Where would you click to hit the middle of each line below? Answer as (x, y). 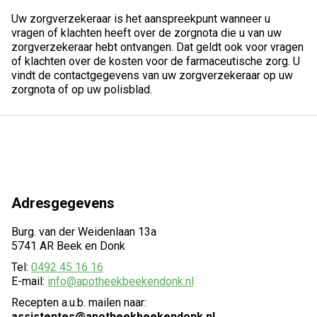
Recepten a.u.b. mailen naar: (79, 302)
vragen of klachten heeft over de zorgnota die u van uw (146, 33)
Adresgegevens (63, 203)
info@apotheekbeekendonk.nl (121, 281)
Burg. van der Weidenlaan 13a (84, 232)
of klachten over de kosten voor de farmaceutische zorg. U (156, 61)
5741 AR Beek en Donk (68, 246)
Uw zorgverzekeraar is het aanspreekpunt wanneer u (141, 19)
